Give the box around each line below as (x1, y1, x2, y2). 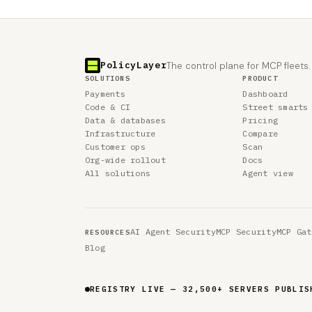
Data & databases (85, 115, 166, 125)
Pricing (242, 115, 279, 125)
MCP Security (215, 226, 276, 237)
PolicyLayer (100, 59, 167, 71)
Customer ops (85, 141, 146, 152)
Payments (85, 88, 125, 99)
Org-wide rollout (85, 155, 166, 165)
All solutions (85, 168, 151, 178)
